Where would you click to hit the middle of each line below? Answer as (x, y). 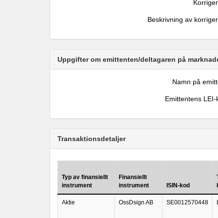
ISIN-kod (178, 185)
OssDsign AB (136, 202)
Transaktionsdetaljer (91, 139)
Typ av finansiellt (85, 177)
